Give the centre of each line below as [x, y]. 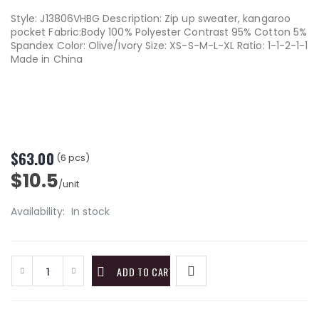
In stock [90, 211]
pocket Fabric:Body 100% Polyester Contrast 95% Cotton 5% [159, 32]
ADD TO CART [146, 272]
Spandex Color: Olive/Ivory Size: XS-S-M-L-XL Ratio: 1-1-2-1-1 [159, 46]
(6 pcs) [73, 158]
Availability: [39, 211]
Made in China [47, 59]
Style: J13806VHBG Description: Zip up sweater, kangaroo [151, 19]
